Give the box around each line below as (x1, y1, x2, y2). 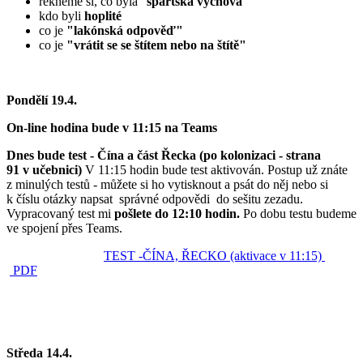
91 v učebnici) (6, 163, 85, 177)
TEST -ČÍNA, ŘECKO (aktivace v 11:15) (104, 249, 325, 263)
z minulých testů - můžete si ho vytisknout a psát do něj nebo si (6, 177, 328, 192)
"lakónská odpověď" (66, 23, 183, 38)
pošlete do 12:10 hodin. (114, 207, 243, 221)
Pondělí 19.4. (6, 93, 77, 108)
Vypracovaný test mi (6, 207, 114, 221)
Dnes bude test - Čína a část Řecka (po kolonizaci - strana (6, 148, 321, 163)
